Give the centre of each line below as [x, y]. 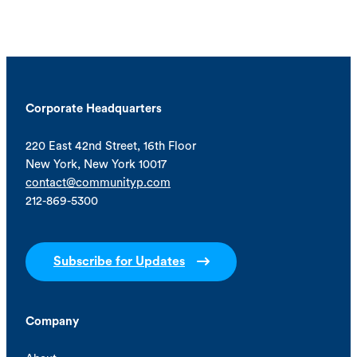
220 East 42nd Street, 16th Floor [111, 147]
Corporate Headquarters [94, 109]
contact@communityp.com [98, 183]
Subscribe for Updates [119, 262]
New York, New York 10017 [96, 165]
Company [52, 322]
